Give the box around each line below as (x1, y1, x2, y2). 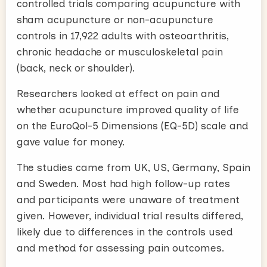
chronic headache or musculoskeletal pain (17, 45, 223, 58)
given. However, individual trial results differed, (17, 209, 243, 222)
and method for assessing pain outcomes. (17, 241, 225, 254)
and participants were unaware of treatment (17, 193, 240, 206)
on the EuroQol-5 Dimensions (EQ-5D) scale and (17, 119, 248, 132)
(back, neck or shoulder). (17, 61, 135, 74)
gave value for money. (17, 135, 125, 148)
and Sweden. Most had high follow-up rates (17, 177, 230, 190)
